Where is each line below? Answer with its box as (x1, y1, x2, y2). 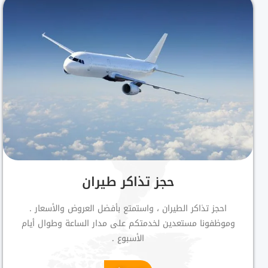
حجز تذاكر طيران (81, 169, 175, 194)
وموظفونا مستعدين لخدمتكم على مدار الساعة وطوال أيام (21, 215, 235, 232)
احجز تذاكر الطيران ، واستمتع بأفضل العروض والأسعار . (29, 200, 227, 217)
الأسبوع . (112, 230, 144, 246)
